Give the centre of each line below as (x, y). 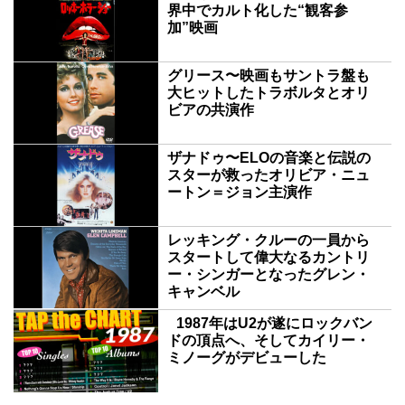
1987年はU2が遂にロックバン (270, 324)
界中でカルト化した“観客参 (258, 10)
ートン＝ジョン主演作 (240, 193)
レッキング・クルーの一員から (268, 240)
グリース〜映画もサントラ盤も (268, 76)
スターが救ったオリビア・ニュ (268, 175)
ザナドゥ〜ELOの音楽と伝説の (269, 158)
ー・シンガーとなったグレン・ (268, 275)
